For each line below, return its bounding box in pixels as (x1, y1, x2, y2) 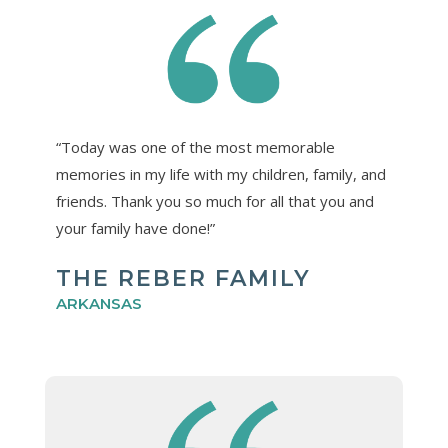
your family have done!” (55, 217, 215, 238)
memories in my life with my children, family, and (55, 163, 386, 184)
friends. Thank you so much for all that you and (55, 190, 374, 211)
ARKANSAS (55, 293, 142, 313)
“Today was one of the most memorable (55, 136, 335, 157)
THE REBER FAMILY (55, 264, 311, 292)
